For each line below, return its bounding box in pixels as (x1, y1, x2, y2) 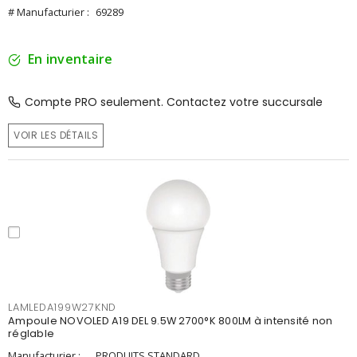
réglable (8, 327, 54, 340)
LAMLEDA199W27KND (8, 300, 116, 314)
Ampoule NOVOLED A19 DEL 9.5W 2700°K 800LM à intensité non (8, 314, 333, 328)
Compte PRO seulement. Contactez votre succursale (25, 94, 323, 110)
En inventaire (28, 50, 113, 68)
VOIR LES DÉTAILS (14, 128, 98, 142)
